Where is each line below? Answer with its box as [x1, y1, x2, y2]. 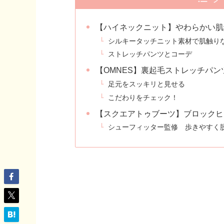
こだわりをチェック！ [108, 93, 178, 101]
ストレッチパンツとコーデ [108, 50, 192, 58]
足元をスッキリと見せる [108, 79, 185, 88]
